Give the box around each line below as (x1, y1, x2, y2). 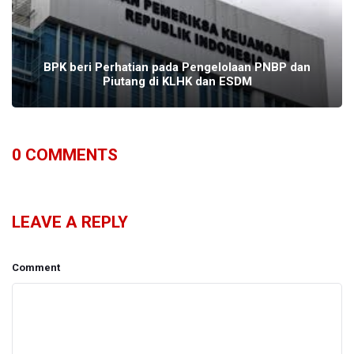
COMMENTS (21, 145, 118, 165)
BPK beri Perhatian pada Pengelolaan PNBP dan (43, 60, 311, 75)
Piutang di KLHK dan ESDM (102, 74, 252, 89)
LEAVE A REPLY (12, 213, 128, 232)
